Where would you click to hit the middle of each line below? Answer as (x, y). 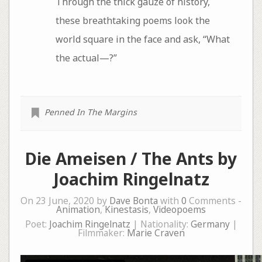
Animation (78, 209)
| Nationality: (160, 224)
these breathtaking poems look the (132, 20)
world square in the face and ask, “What (142, 39)
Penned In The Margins (90, 112)
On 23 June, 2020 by (65, 201)
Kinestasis (127, 209)
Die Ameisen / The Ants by (131, 159)
